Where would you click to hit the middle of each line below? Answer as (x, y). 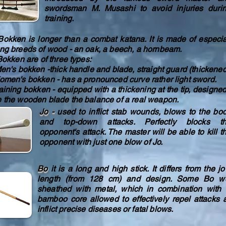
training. (59, 18)
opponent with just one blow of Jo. (101, 142)
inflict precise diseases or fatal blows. (105, 209)
